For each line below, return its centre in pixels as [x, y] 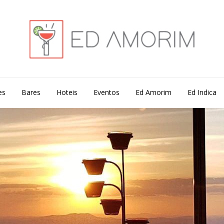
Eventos [106, 92]
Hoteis [67, 92]
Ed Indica [202, 92]
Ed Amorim [153, 92]
